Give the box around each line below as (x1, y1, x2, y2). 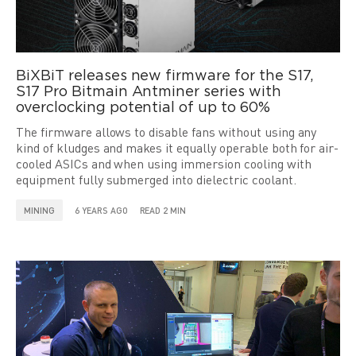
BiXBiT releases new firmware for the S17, (16, 70, 313, 83)
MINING (24, 205, 55, 215)
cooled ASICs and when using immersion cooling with (16, 156, 311, 172)
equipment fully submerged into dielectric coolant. (16, 172, 296, 188)
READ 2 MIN (139, 205, 187, 215)
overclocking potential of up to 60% (16, 102, 270, 114)
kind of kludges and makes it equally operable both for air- (16, 140, 339, 156)
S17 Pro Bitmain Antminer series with (16, 86, 281, 99)
